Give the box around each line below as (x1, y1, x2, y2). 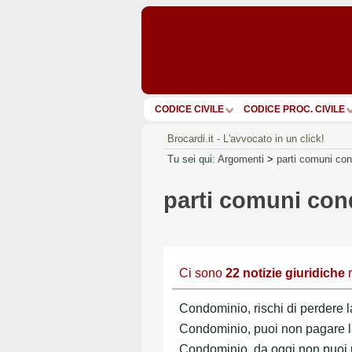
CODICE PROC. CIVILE (244, 104, 345, 115)
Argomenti (218, 152, 264, 165)
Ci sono (179, 266, 225, 280)
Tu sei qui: (167, 152, 215, 165)
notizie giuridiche (243, 266, 345, 280)
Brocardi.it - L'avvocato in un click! (167, 132, 324, 145)
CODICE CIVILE (155, 104, 224, 115)
